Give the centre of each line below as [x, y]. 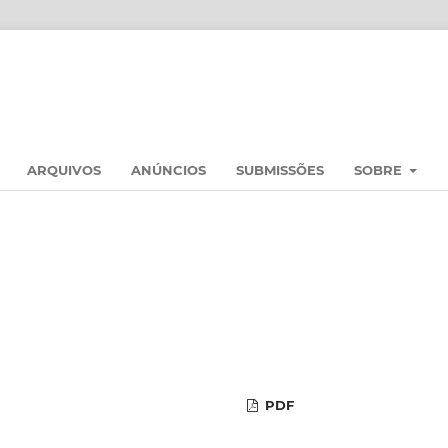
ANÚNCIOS [168, 169]
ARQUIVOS [64, 169]
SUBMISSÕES [280, 169]
